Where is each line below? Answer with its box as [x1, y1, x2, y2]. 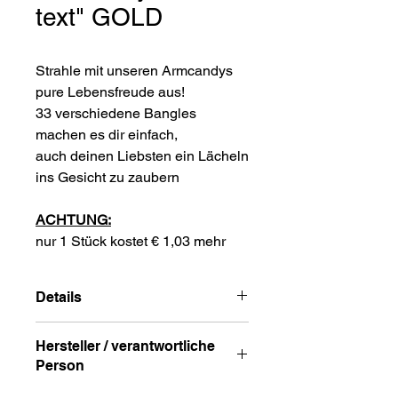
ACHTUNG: [36, 211, 111, 228]
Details [36, 289, 82, 306]
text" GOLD [36, 3, 163, 31]
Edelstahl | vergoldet [84, 323, 203, 338]
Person [36, 357, 84, 374]
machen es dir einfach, [36, 126, 178, 143]
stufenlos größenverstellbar [53, 379, 207, 394]
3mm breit [53, 342, 110, 356]
